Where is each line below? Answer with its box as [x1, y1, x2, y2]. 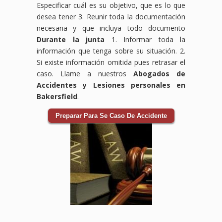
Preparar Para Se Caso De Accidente [55, 111, 167, 119]
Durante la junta [37, 34, 105, 44]
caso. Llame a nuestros [37, 68, 133, 78]
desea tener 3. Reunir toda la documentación [37, 11, 185, 21]
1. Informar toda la [105, 34, 185, 44]
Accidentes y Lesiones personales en [37, 80, 185, 90]
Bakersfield [37, 91, 77, 101]
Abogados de [133, 68, 185, 78]
